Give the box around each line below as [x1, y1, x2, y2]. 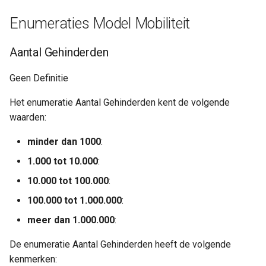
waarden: [9, 112, 46, 123]
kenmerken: [9, 254, 57, 265]
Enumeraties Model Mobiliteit [9, 15, 190, 32]
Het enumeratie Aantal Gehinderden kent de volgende [9, 97, 230, 108]
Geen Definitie [9, 72, 68, 84]
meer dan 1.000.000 [27, 214, 115, 226]
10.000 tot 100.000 [27, 175, 109, 186]
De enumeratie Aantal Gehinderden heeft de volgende [9, 239, 231, 250]
